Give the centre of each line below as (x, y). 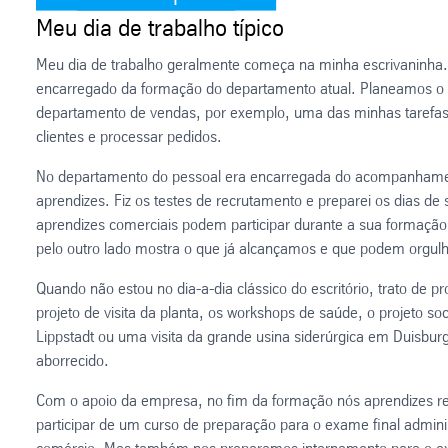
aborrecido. (72, 360)
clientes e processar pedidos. (129, 136)
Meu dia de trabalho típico (160, 27)
